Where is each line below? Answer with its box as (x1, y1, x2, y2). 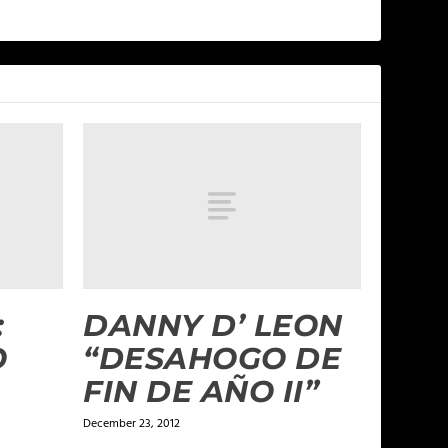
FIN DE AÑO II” (83, 373, 320, 411)
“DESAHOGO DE (83, 340, 342, 378)
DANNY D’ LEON (83, 307, 343, 345)
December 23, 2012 (83, 414, 181, 435)
